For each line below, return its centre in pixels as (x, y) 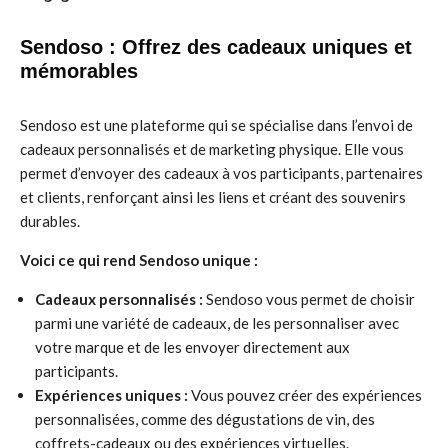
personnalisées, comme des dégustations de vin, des (205, 419)
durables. (50, 221)
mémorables (79, 71)
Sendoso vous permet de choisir (309, 299)
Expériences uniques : (111, 395)
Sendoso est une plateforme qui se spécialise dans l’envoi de (216, 125)
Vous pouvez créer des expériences (305, 395)
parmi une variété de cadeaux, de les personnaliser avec (217, 323)
